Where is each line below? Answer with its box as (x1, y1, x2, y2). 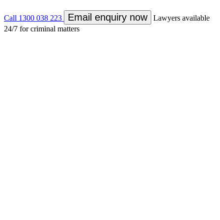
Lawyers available (153, 13, 210, 22)
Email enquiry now (68, 11, 147, 23)
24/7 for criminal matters (4, 24, 80, 33)
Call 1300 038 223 (4, 13, 62, 22)
